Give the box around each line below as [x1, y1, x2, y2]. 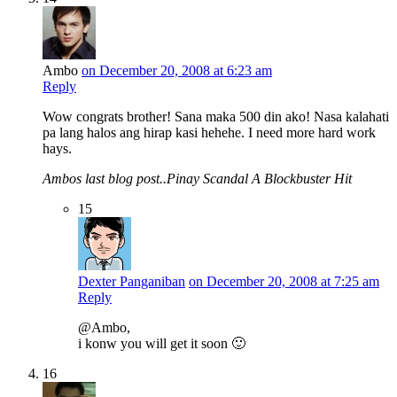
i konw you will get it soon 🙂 [78, 335, 245, 351]
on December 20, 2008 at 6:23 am [82, 62, 272, 78]
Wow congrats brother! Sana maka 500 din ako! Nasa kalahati [43, 108, 389, 124]
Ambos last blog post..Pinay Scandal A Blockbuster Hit [43, 170, 352, 186]
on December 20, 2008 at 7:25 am [189, 273, 379, 289]
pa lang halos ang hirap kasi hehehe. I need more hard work [43, 124, 376, 140]
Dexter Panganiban [78, 273, 185, 289]
